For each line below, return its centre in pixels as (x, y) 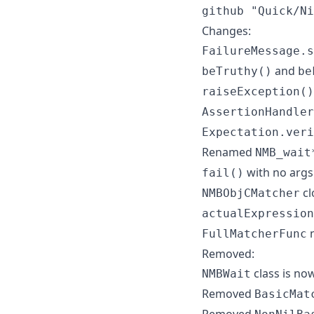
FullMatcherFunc (254, 233)
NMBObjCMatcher (251, 193)
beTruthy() (237, 71)
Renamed (228, 152)
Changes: (226, 30)
